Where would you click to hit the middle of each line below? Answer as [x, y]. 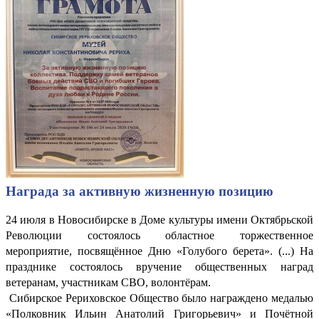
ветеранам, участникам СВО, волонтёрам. [108, 282]
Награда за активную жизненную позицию [140, 191]
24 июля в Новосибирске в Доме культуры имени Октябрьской [159, 219]
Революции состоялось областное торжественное [159, 235]
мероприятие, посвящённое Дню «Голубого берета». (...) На [159, 251]
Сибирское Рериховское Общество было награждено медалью [159, 298]
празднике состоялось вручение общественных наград [159, 266]
